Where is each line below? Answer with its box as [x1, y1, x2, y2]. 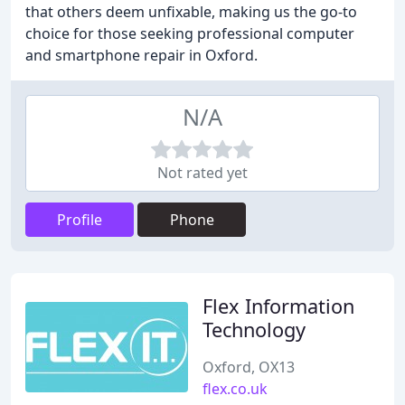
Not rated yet [157, 163, 248, 183]
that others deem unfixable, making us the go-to [25, 2, 357, 22]
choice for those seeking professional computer [25, 24, 354, 43]
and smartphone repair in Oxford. [25, 45, 258, 65]
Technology [202, 316, 306, 343]
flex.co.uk [202, 379, 268, 399]
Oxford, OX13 [202, 357, 295, 377]
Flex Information [202, 293, 354, 319]
